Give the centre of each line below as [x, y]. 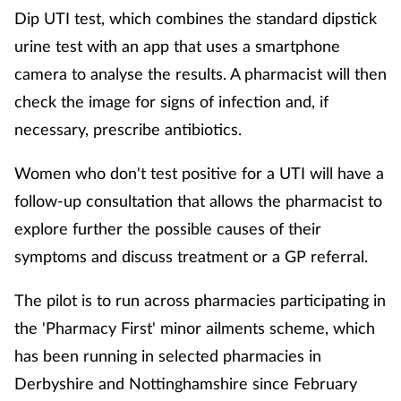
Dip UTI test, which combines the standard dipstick [196, 17]
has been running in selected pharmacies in [168, 355]
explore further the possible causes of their [168, 228]
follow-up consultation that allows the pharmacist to [198, 200]
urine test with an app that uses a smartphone [177, 45]
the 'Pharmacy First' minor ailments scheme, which [195, 327]
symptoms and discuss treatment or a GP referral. [191, 256]
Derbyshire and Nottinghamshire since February [186, 383]
